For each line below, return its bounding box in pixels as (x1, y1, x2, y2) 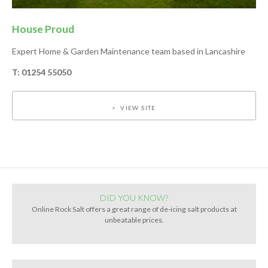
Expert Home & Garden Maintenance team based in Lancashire (11, 46, 245, 57)
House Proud (11, 23, 74, 36)
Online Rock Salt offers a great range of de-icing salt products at (31, 205, 237, 214)
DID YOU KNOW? (100, 193, 168, 203)
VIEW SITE (120, 103, 156, 111)
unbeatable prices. (104, 215, 164, 225)
